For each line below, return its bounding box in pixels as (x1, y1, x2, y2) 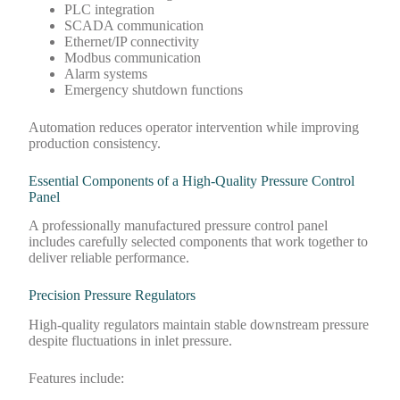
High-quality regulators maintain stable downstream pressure (29, 317, 370, 333)
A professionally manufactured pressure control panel (29, 218, 329, 234)
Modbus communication (64, 49, 202, 65)
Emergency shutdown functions (64, 81, 244, 97)
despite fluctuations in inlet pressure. (29, 333, 233, 349)
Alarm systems (64, 65, 148, 81)
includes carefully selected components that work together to (29, 234, 369, 250)
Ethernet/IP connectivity (64, 33, 200, 49)
